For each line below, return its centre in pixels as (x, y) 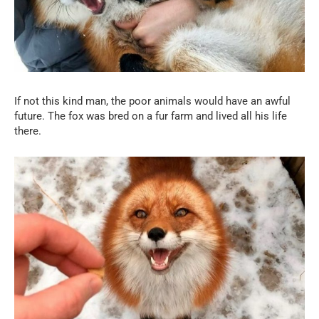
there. (28, 131)
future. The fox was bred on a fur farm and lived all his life (151, 116)
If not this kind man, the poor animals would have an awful (152, 101)
